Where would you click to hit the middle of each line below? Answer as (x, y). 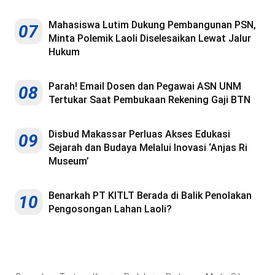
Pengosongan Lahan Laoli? (110, 209)
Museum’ (69, 161)
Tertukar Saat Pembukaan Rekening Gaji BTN (149, 99)
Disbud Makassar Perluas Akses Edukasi (139, 134)
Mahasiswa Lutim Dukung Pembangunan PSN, (152, 25)
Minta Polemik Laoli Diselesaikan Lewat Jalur (150, 38)
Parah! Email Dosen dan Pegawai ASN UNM (145, 86)
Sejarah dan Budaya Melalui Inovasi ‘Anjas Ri (148, 147)
